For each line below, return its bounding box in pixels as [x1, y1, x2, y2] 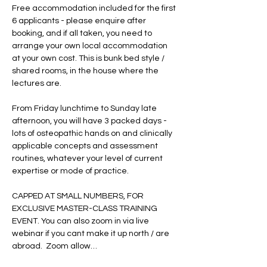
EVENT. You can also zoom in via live [12, 217, 151, 225]
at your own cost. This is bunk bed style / [12, 54, 166, 63]
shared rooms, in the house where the [12, 67, 160, 75]
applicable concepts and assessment [12, 142, 160, 150]
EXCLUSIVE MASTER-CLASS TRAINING [12, 204, 159, 213]
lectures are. [12, 79, 63, 88]
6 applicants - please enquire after [12, 17, 148, 25]
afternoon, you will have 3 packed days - [12, 117, 169, 125]
